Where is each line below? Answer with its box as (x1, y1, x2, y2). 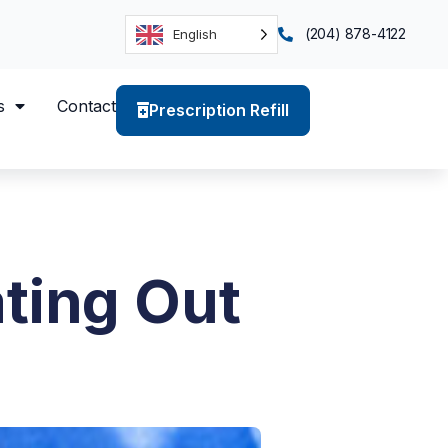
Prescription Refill (148, 99, 289, 120)
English (173, 25, 218, 42)
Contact (56, 95, 116, 116)
